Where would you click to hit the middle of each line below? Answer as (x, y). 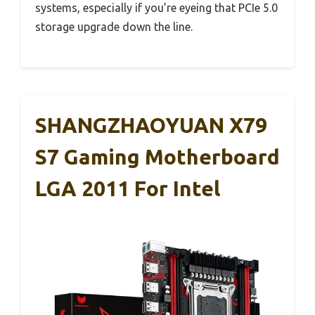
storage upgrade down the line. (114, 26)
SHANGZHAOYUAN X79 (151, 125)
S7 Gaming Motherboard (157, 156)
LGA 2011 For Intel (128, 188)
